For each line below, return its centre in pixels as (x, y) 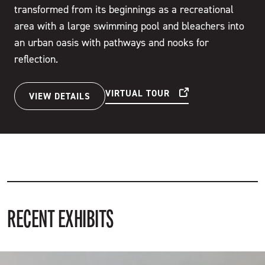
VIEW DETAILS (60, 96)
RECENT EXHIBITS (60, 219)
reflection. (36, 59)
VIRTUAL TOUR (138, 93)
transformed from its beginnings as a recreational (124, 9)
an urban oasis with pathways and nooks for (112, 43)
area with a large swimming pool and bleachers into (129, 26)
